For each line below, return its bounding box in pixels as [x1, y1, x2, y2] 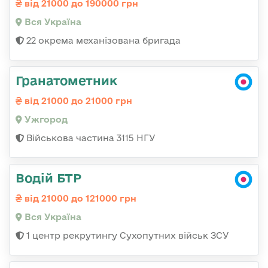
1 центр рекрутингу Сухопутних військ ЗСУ [24, 230, 229, 241]
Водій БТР [16, 170, 81, 185]
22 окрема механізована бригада [24, 35, 181, 46]
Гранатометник [16, 73, 117, 88]
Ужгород [22, 114, 68, 125]
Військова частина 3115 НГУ [24, 133, 156, 144]
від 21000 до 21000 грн [22, 96, 132, 106]
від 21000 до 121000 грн [22, 193, 136, 204]
